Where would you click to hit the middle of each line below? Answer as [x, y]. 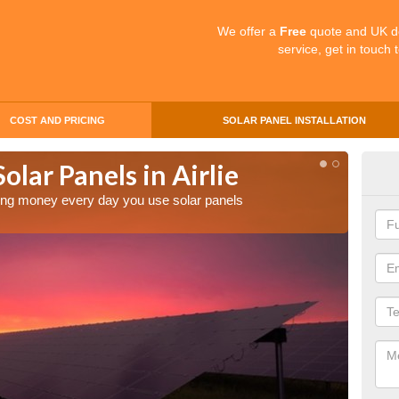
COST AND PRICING [57, 120]
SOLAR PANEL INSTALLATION [294, 120]
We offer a [248, 31]
